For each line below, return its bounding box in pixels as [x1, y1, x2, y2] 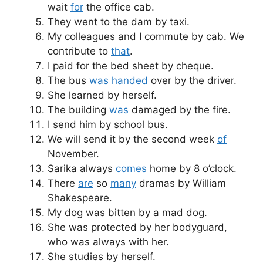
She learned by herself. [48, 89, 157, 101]
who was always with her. [48, 235, 169, 248]
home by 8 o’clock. [147, 162, 237, 174]
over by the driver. [148, 74, 237, 86]
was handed [89, 74, 148, 86]
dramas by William [136, 177, 226, 189]
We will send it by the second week [48, 133, 217, 145]
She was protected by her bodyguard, [48, 221, 227, 233]
